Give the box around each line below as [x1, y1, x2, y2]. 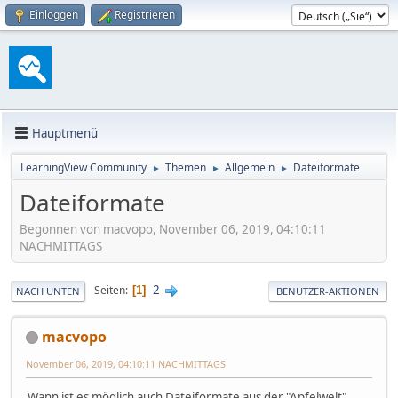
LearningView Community [20, 160, 147, 175]
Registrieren [115, 7, 175, 22]
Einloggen [29, 7, 78, 22]
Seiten [94, 283, 125, 298]
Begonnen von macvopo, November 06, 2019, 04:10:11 [20, 220, 326, 237]
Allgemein [225, 160, 275, 175]
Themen [165, 160, 206, 175]
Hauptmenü [32, 124, 98, 141]
